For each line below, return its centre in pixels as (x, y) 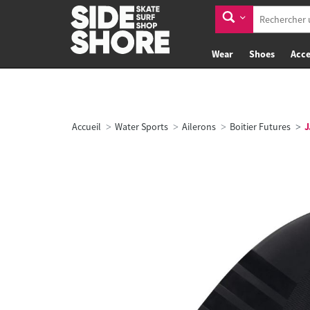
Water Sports (142, 127)
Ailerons (199, 127)
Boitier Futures (260, 127)
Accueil (86, 127)
